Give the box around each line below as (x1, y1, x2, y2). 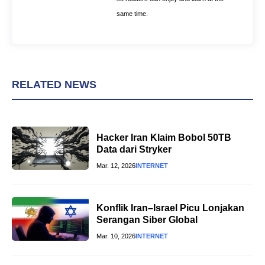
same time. (117, 10, 148, 18)
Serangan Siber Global (96, 214, 198, 225)
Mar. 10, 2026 (96, 232, 135, 240)
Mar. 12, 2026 (96, 161, 135, 169)
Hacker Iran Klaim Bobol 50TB (96, 132, 231, 143)
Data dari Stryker (96, 144, 172, 154)
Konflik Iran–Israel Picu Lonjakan (96, 202, 244, 213)
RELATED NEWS (12, 79, 96, 91)
